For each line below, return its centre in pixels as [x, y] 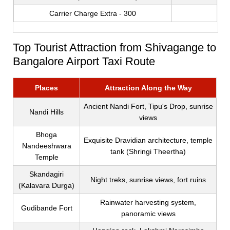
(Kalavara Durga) [47, 186]
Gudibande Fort [46, 208]
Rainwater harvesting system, [148, 203]
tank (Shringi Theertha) [148, 152]
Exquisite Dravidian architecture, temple [148, 140]
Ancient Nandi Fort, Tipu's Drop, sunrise [148, 107]
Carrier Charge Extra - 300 [93, 14]
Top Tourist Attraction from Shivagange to [115, 48]
